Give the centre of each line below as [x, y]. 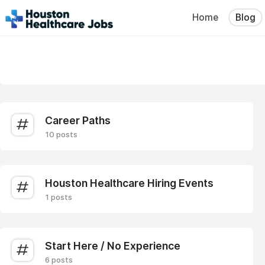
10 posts [61, 134]
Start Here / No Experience [113, 246]
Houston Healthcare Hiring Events [129, 183]
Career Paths [78, 120]
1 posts [59, 197]
